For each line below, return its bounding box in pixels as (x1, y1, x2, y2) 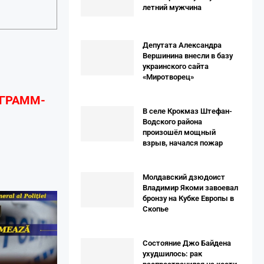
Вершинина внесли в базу (143, 51, 233, 60)
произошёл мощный (143, 127, 216, 137)
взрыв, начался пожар (143, 138, 223, 147)
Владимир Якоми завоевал (143, 183, 238, 192)
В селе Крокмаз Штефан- (143, 106, 232, 115)
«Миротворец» (143, 72, 194, 81)
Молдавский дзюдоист (143, 172, 225, 181)
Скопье (143, 204, 169, 213)
